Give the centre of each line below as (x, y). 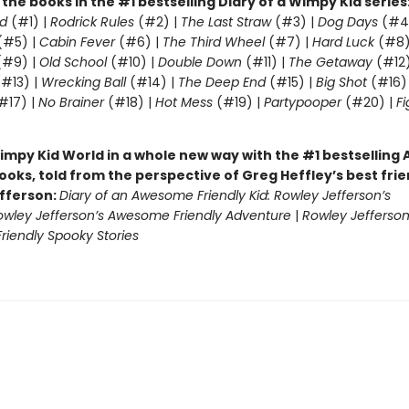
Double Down (199, 62)
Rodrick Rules (92, 22)
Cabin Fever (77, 42)
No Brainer (71, 102)
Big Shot (341, 82)
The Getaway (332, 62)
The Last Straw (225, 22)
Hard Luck (343, 42)
